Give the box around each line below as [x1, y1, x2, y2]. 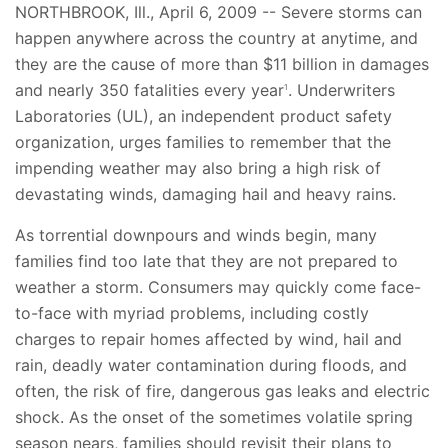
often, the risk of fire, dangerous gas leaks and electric [15, 381, 430, 401]
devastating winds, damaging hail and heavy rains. [15, 184, 396, 204]
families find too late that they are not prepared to [15, 251, 398, 271]
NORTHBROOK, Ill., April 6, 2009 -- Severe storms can [15, 2, 422, 22]
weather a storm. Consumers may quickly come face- [15, 277, 421, 297]
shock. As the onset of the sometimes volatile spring [15, 407, 413, 427]
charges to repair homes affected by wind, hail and [15, 329, 402, 349]
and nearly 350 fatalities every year [15, 80, 284, 100]
